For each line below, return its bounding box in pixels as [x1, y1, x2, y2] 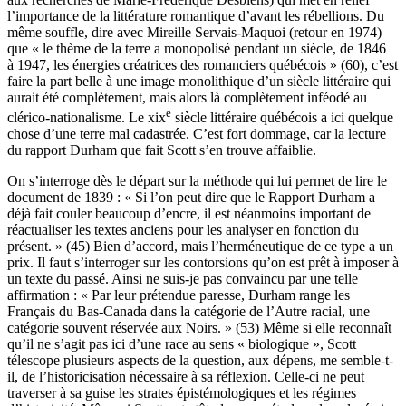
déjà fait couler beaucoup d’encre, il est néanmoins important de [7, 205, 371, 221]
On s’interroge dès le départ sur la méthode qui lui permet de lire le [7, 172, 387, 188]
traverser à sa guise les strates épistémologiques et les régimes [7, 384, 356, 401]
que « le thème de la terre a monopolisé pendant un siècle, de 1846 [7, 40, 386, 56]
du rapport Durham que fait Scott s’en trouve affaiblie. [7, 141, 316, 158]
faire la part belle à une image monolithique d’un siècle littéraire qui [7, 72, 391, 89]
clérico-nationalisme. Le [7, 109, 148, 125]
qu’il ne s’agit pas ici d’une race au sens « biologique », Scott [7, 335, 356, 352]
